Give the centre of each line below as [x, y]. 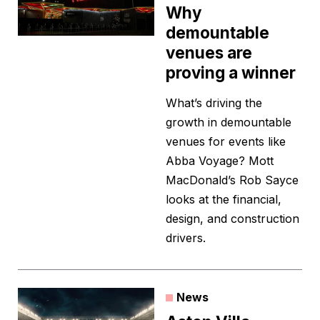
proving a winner [231, 73]
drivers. [186, 238]
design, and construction [232, 219]
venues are [209, 53]
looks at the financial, [224, 200]
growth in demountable [229, 122]
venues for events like [226, 142]
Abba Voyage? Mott [220, 161]
